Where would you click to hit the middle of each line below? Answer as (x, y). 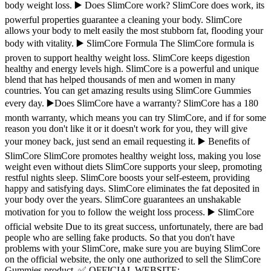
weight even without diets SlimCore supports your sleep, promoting (133, 167)
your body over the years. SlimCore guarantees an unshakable (123, 200)
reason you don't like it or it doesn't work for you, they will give (126, 129)
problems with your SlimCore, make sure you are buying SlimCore (132, 249)
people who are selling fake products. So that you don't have (120, 238)
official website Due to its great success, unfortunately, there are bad (134, 227)
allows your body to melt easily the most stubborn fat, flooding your (134, 31)
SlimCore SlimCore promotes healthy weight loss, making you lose (133, 156)
